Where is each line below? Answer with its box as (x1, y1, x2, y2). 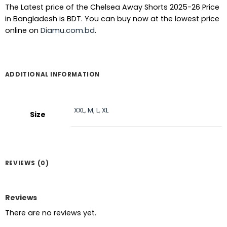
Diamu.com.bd (40, 25, 95, 35)
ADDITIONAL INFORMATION (5, 70, 100, 79)
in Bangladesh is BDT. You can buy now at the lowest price (5, 13, 219, 24)
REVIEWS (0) (5, 158, 49, 167)
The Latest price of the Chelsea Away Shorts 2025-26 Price (5, 2, 219, 12)
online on (5, 25, 41, 35)
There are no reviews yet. (5, 207, 96, 218)
